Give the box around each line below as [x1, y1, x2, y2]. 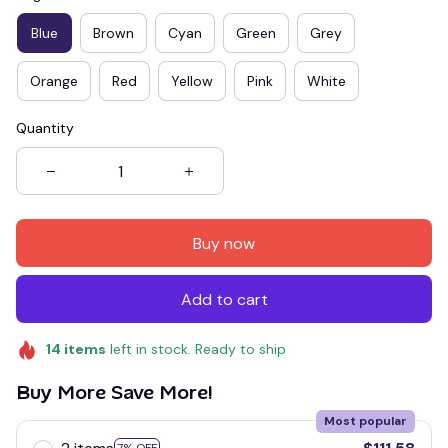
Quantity [16, 119, 74, 137]
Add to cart [180, 288, 268, 310]
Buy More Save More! [16, 378, 213, 405]
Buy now [193, 232, 255, 254]
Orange [30, 71, 78, 90]
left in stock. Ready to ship [105, 340, 286, 358]
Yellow [171, 71, 213, 90]
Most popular [324, 412, 407, 429]
